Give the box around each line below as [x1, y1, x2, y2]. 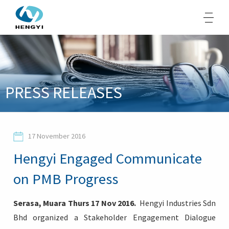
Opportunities [21, 140, 85, 153]
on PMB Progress [13, 170, 118, 189]
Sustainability [21, 118, 83, 131]
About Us [21, 75, 62, 88]
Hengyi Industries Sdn [136, 198, 216, 209]
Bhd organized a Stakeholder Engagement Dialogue [13, 212, 216, 223]
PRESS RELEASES [5, 82, 122, 103]
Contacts [21, 183, 62, 197]
